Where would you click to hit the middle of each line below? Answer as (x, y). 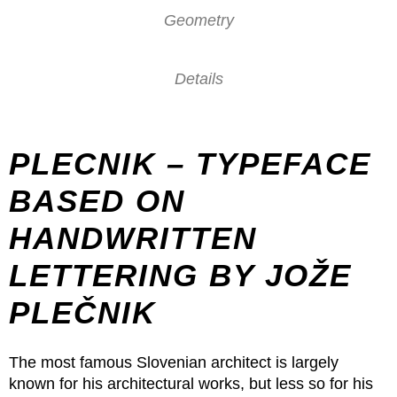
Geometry (198, 20)
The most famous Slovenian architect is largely (174, 362)
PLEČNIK (82, 312)
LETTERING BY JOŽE (180, 275)
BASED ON (97, 201)
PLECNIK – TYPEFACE (190, 163)
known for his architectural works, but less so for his (191, 384)
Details (198, 79)
